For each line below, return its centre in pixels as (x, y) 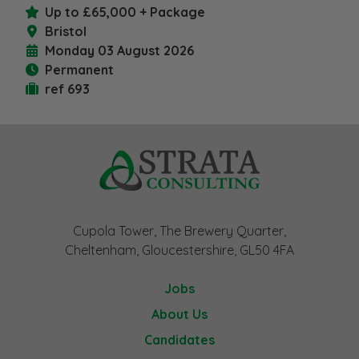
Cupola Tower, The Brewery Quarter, (179, 230)
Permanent (79, 70)
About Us (179, 314)
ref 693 (67, 89)
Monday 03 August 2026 (119, 50)
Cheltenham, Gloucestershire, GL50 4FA (179, 250)
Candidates (179, 339)
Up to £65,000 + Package (125, 12)
